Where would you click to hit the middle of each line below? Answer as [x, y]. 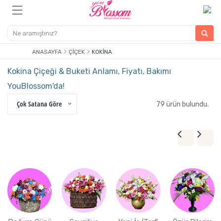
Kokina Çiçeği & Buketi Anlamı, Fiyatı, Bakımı [89, 71]
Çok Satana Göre [39, 104]
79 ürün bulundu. [183, 104]
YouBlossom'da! [36, 86]
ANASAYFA [47, 52]
